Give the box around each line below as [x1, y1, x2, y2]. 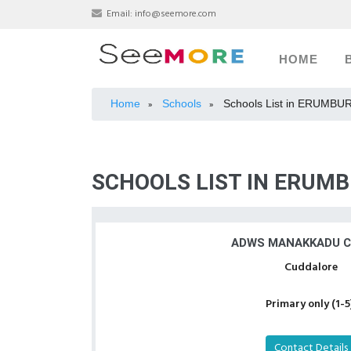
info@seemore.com [135, 6, 216, 22]
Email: [104, 6, 135, 22]
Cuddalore [284, 259, 338, 277]
